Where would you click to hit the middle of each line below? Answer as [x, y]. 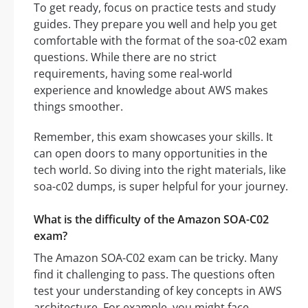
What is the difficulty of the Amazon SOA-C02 [151, 220]
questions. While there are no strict [125, 57]
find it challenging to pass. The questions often [154, 275]
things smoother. [78, 107]
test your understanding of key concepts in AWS [158, 291]
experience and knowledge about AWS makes [151, 90]
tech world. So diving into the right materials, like [160, 170]
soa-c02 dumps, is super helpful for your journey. [161, 187]
